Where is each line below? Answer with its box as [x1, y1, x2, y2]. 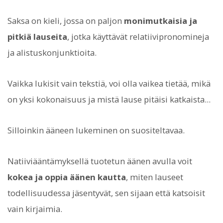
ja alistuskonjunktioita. [7, 46, 97, 58]
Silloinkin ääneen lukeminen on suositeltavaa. [7, 124, 185, 136]
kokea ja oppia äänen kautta [7, 171, 126, 183]
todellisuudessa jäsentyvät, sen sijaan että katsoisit [7, 187, 205, 199]
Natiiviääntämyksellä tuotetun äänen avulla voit [7, 155, 192, 167]
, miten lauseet [126, 171, 183, 183]
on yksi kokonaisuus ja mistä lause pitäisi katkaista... [7, 93, 211, 105]
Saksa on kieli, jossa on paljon [7, 14, 124, 26]
